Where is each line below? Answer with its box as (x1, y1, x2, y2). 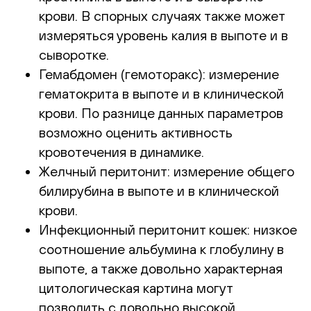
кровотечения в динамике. (39, 143, 204, 160)
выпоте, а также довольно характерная (39, 260, 283, 276)
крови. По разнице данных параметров (39, 104, 283, 121)
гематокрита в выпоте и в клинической (39, 85, 284, 101)
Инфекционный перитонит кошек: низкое (39, 221, 297, 237)
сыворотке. (39, 46, 109, 62)
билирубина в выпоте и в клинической (39, 182, 279, 199)
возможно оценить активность (39, 124, 233, 140)
